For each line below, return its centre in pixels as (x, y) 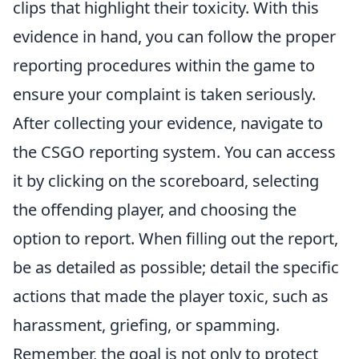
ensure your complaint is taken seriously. (164, 94)
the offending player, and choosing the (155, 210)
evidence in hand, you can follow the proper (174, 36)
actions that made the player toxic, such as (171, 296)
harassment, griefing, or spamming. (146, 325)
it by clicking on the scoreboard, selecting (166, 181)
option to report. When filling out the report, (175, 238)
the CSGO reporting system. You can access (174, 152)
